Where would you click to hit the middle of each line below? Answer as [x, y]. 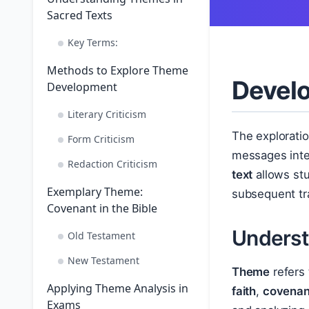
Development [82, 87]
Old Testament [101, 236]
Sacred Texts [80, 15]
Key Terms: [93, 42]
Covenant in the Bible [102, 208]
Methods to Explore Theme [118, 70]
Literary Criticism [107, 114]
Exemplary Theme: [95, 192]
